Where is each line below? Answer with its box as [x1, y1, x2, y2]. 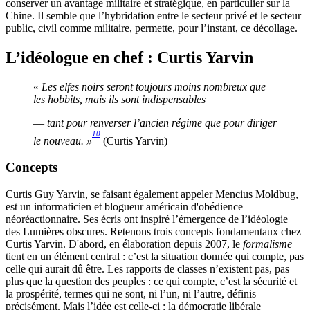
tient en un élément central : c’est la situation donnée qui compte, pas [6, 250, 304, 262]
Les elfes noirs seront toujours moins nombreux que [42, 80, 266, 93]
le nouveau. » [33, 134, 92, 147]
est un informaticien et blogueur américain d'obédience [6, 200, 243, 212]
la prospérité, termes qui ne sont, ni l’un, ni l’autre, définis [6, 287, 256, 300]
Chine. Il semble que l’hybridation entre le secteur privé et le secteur [6, 9, 301, 21]
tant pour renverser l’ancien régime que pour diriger [47, 116, 277, 129]
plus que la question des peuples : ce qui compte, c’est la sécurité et [6, 275, 297, 287]
